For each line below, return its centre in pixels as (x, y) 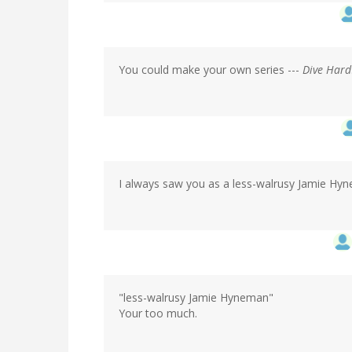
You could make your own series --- (211, 69)
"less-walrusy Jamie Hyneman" (196, 297)
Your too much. (158, 313)
